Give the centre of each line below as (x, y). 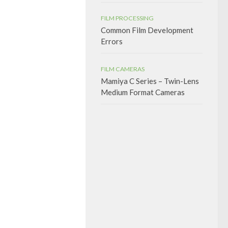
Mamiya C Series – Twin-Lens (150, 81)
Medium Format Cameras (143, 92)
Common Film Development (147, 30)
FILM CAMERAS (123, 69)
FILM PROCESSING (127, 18)
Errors (112, 41)
